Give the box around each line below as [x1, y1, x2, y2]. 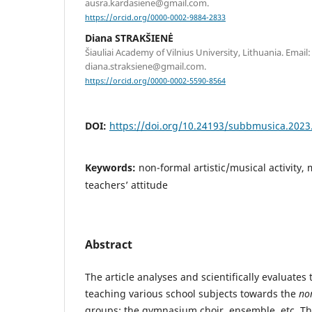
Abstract [85, 237, 132, 253]
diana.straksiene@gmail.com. [85, 60, 206, 73]
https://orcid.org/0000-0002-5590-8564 [85, 76, 226, 86]
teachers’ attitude [85, 178, 168, 192]
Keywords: [85, 161, 139, 175]
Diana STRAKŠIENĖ [85, 31, 173, 45]
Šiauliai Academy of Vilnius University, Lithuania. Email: [85, 46, 311, 59]
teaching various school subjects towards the [85, 287, 299, 301]
